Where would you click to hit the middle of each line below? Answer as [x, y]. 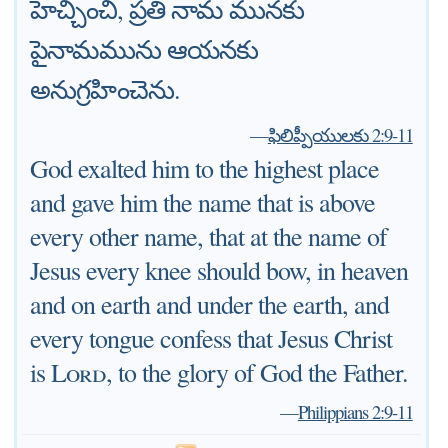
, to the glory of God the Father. [257, 372]
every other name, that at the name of [209, 236]
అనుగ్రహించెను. [105, 89]
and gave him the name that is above [203, 202]
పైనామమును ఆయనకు [144, 49]
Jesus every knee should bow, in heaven [219, 270]
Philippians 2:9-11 [355, 411]
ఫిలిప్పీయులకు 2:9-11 [340, 134]
